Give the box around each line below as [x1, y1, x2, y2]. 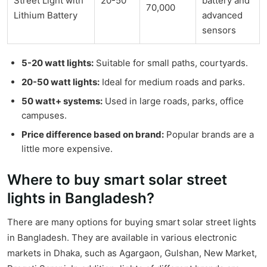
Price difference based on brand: [21, 129, 164, 141]
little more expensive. [21, 143, 113, 155]
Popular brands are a [164, 129, 254, 141]
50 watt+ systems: [21, 95, 103, 107]
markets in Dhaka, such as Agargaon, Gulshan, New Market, [7, 247, 257, 259]
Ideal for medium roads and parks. [100, 76, 245, 88]
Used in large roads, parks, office [103, 95, 244, 107]
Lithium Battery [14, 10, 77, 21]
